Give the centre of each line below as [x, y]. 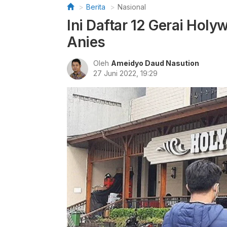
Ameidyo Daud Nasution [155, 63]
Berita [96, 7]
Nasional [132, 7]
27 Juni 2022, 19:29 [125, 73]
